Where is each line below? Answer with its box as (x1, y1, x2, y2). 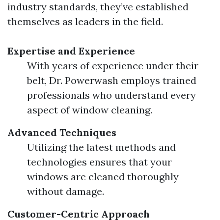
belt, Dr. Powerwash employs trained (27, 74, 196, 86)
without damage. (27, 185, 104, 197)
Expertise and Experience (7, 45, 135, 57)
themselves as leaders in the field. (7, 15, 163, 27)
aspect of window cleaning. (27, 104, 152, 116)
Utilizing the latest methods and (27, 141, 176, 153)
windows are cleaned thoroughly (27, 170, 179, 183)
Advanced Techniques (7, 126, 116, 138)
